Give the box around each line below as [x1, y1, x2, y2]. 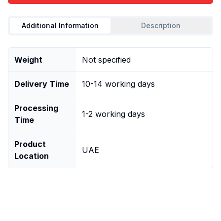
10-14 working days [82, 78, 155, 89]
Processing [14, 103, 58, 113]
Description [141, 21, 181, 30]
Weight [14, 54, 42, 65]
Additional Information [22, 21, 99, 30]
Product [14, 139, 46, 149]
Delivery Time [14, 78, 69, 89]
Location [14, 150, 49, 161]
